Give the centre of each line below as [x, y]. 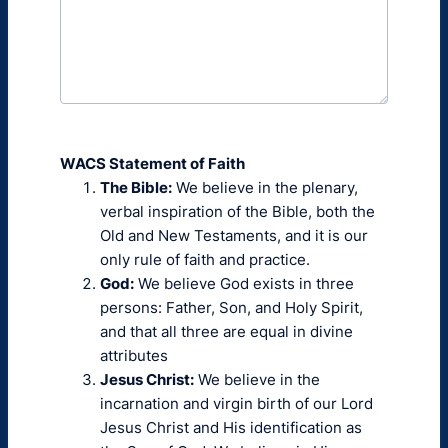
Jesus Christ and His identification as [231, 427]
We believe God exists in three [244, 283]
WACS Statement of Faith [152, 163]
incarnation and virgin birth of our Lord [236, 403]
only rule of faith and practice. [205, 259]
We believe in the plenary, [265, 187]
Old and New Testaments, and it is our [234, 235]
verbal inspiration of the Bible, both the [237, 211]
